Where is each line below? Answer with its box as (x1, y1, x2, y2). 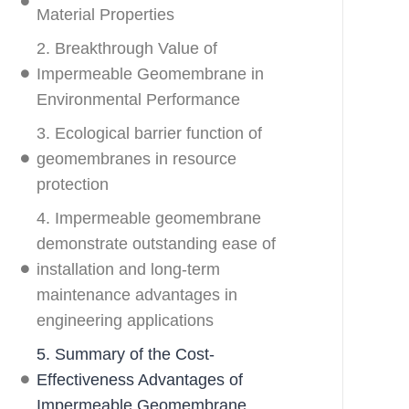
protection (36, 174, 109, 194)
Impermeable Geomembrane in (36, 64, 264, 83)
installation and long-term (36, 259, 220, 278)
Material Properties (36, 5, 174, 24)
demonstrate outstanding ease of (36, 234, 276, 253)
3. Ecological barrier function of (36, 123, 262, 142)
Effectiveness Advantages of (36, 370, 243, 389)
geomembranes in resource (36, 149, 236, 168)
